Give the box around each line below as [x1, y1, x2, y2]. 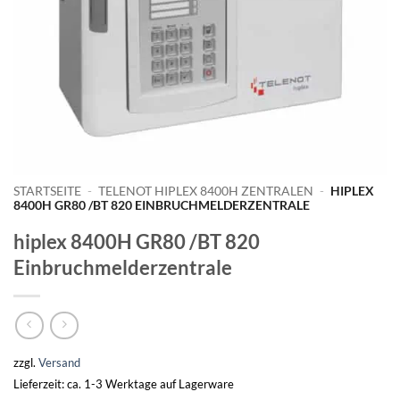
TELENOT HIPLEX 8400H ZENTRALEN [98, 184, 314, 198]
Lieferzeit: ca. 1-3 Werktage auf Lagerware [13, 377, 234, 392]
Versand [38, 355, 80, 371]
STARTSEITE [13, 184, 81, 198]
